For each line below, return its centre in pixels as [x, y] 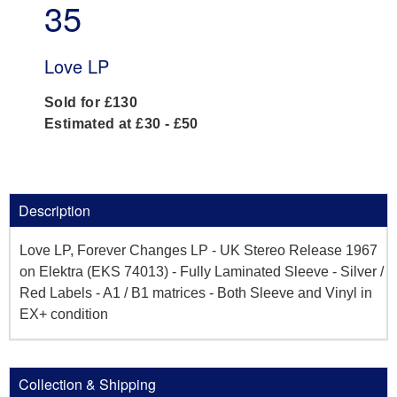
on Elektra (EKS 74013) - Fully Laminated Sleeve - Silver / [202, 271]
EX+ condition [64, 314]
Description [54, 210]
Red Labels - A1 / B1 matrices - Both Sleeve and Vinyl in [196, 292]
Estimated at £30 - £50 [121, 123]
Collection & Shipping [87, 384]
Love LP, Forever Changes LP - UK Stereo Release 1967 [198, 250]
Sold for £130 [91, 102]
